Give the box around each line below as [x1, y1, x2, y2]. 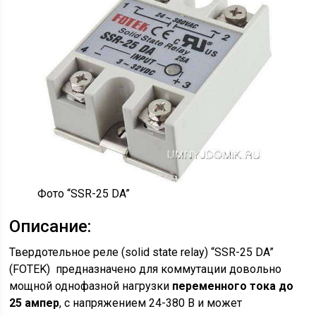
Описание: [9, 217, 92, 237]
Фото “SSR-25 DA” [37, 187, 130, 201]
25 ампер [9, 296, 60, 310]
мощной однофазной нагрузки [9, 279, 173, 293]
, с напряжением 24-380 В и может [59, 296, 243, 310]
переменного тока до [172, 279, 294, 293]
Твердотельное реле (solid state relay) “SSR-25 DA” [9, 245, 274, 260]
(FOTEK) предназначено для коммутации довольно [9, 262, 282, 276]
